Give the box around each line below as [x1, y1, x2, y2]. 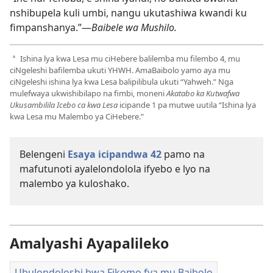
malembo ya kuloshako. [19, 176, 129, 190]
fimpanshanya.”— [10, 20, 91, 34]
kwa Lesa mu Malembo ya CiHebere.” [10, 110, 144, 122]
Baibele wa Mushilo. [91, 20, 177, 34]
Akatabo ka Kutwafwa [166, 87, 239, 99]
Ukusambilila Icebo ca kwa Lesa [10, 99, 118, 110]
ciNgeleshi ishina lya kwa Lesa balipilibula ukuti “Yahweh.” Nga [10, 76, 233, 87]
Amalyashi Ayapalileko [10, 233, 169, 253]
